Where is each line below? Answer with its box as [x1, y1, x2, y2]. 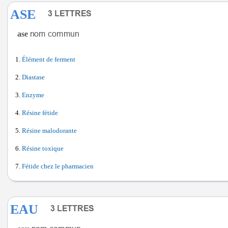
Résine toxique [22, 145, 64, 152]
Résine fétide [22, 109, 58, 117]
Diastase [22, 74, 45, 81]
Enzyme [22, 92, 44, 99]
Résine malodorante [22, 127, 77, 134]
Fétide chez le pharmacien [22, 163, 94, 170]
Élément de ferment [22, 56, 75, 63]
